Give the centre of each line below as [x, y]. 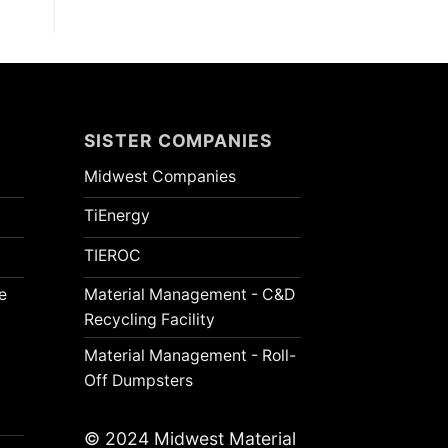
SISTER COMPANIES [178, 140]
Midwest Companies [159, 176]
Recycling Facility [149, 320]
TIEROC [112, 255]
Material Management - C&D [189, 295]
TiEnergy [116, 216]
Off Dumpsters [138, 380]
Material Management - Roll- [189, 355]
